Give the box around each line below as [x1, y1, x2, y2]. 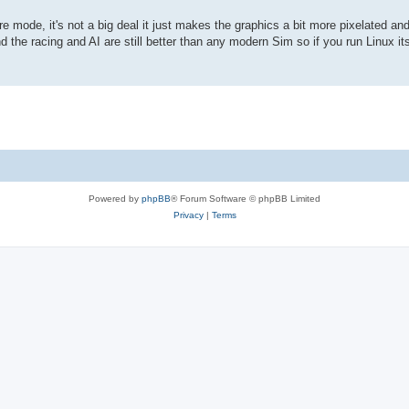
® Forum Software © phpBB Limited [171, 193, 320, 204]
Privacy [173, 209, 204, 220]
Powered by [89, 193, 142, 204]
